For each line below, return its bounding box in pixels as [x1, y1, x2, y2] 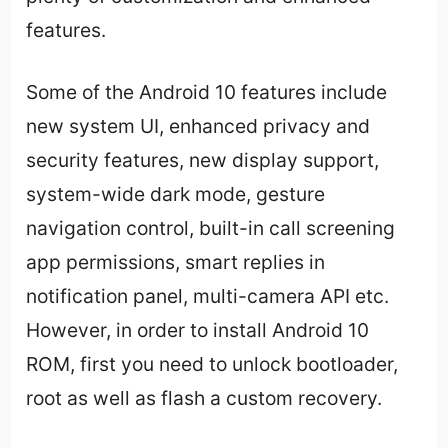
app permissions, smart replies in [26, 250, 326, 275]
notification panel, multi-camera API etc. [26, 284, 390, 309]
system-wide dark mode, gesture [26, 182, 326, 207]
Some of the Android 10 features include [26, 80, 388, 105]
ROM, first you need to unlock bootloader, [26, 352, 399, 377]
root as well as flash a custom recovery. [26, 386, 383, 411]
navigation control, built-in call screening [26, 216, 396, 241]
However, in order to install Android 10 [26, 318, 370, 343]
